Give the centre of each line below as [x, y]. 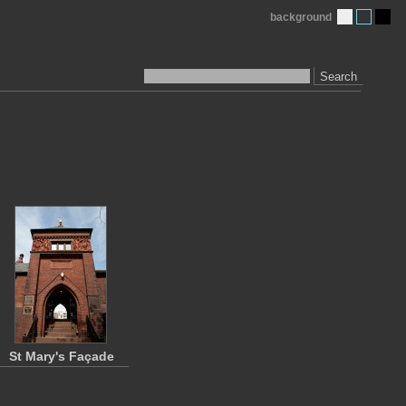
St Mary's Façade [62, 356]
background [301, 17]
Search [338, 76]
